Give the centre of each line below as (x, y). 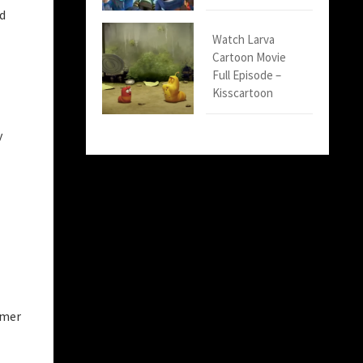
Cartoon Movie (250, 58)
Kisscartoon (243, 93)
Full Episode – (247, 75)
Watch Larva (244, 40)
